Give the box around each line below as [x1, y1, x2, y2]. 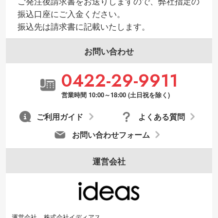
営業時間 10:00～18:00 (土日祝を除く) [61, 90, 170, 99]
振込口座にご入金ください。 [17, 8, 125, 19]
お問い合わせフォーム [72, 129, 150, 140]
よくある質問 [138, 111, 185, 122]
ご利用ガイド [36, 111, 84, 122]
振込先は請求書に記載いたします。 [17, 20, 150, 32]
